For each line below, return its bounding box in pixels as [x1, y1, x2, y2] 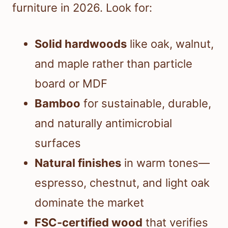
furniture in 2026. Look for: [12, 1, 152, 15]
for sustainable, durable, [80, 97, 211, 110]
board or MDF [35, 77, 107, 91]
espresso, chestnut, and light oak [35, 176, 210, 190]
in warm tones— [121, 156, 210, 170]
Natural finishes [35, 156, 121, 170]
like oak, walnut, [127, 37, 214, 51]
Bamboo [35, 97, 80, 110]
